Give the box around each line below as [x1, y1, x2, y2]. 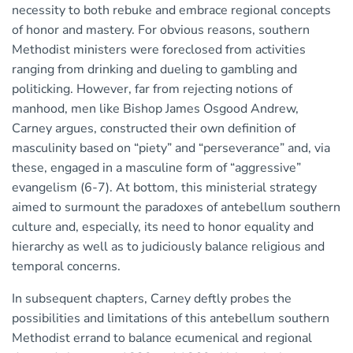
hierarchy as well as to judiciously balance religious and [12, 238, 325, 256]
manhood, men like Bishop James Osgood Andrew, [12, 100, 299, 118]
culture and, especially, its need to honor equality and [12, 218, 314, 236]
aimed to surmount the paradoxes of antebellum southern [12, 199, 340, 217]
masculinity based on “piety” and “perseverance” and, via [12, 139, 330, 158]
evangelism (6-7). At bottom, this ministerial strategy [12, 179, 317, 197]
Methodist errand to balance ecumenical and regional [12, 329, 312, 347]
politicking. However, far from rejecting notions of [12, 80, 292, 98]
